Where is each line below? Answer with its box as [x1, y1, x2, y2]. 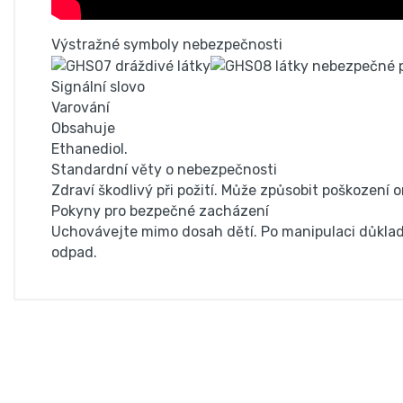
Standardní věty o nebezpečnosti [51, 160, 277, 178]
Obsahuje [51, 119, 115, 137]
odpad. [51, 243, 97, 261]
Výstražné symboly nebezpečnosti [51, 35, 282, 53]
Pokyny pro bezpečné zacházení [51, 201, 269, 219]
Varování [51, 98, 110, 116]
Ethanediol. [51, 139, 128, 157]
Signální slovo [51, 77, 145, 95]
